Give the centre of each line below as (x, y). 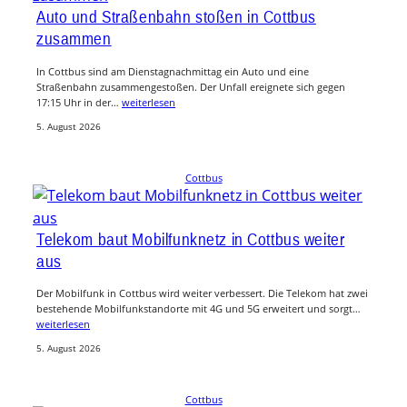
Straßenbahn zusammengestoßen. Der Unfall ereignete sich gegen (191, 86)
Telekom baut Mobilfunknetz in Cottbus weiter (191, 238)
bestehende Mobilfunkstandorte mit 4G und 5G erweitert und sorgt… (199, 309)
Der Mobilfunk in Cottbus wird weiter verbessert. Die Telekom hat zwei (202, 293)
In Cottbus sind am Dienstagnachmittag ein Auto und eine (173, 71)
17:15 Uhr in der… (79, 102)
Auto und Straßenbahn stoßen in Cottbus (176, 16)
